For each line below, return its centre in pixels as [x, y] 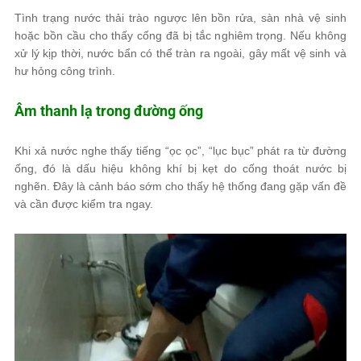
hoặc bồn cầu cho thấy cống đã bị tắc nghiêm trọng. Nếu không [180, 35]
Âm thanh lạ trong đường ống [109, 111]
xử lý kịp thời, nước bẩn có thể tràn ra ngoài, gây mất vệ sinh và [180, 53]
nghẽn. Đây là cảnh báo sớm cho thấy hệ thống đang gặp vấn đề [180, 186]
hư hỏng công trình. [65, 71]
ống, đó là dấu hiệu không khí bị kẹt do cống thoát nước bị [180, 168]
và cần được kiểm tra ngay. [84, 204]
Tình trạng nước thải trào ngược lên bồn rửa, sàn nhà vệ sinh [180, 18]
